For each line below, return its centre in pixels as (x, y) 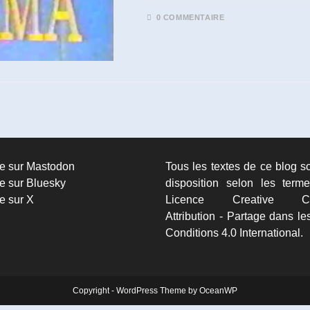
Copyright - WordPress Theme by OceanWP (155, 290)
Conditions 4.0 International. (234, 232)
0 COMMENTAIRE (190, 18)
